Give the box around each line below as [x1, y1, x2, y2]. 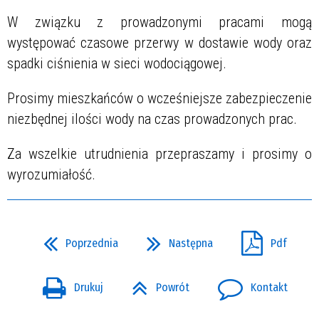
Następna [169, 236, 213, 250]
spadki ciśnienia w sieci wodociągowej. [7, 54, 226, 72]
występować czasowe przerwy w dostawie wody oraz [7, 33, 312, 51]
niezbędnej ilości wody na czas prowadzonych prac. [7, 110, 297, 127]
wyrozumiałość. [7, 165, 95, 183]
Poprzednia [66, 236, 118, 250]
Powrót [156, 281, 189, 295]
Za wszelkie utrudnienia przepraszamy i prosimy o [7, 145, 312, 162]
